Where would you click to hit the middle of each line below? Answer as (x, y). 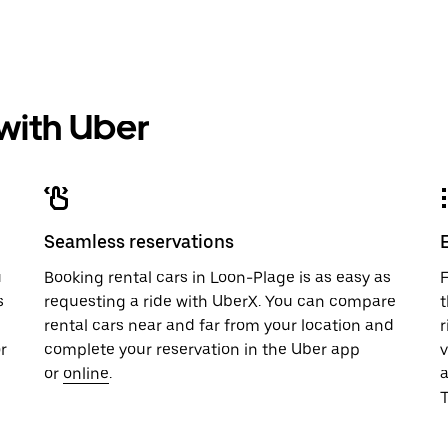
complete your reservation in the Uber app (202, 349)
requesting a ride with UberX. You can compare (220, 301)
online (86, 373)
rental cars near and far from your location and (219, 325)
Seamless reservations (139, 241)
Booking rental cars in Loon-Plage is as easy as (217, 277)
